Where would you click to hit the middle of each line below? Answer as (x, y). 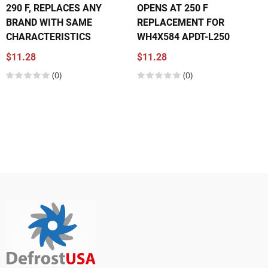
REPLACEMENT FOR (181, 22)
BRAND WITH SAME (49, 22)
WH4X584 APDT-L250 (183, 37)
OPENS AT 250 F (173, 8)
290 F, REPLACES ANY (54, 8)
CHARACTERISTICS (48, 37)
